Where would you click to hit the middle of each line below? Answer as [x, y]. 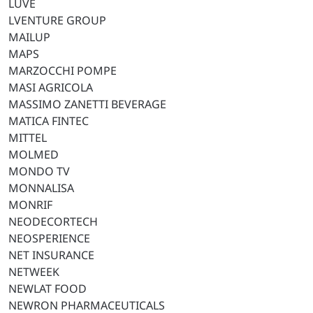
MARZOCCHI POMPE [63, 71]
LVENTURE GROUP [57, 20]
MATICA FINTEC [49, 121]
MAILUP [29, 37]
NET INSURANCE [51, 255]
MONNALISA [41, 188]
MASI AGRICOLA [51, 87]
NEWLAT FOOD [48, 289]
